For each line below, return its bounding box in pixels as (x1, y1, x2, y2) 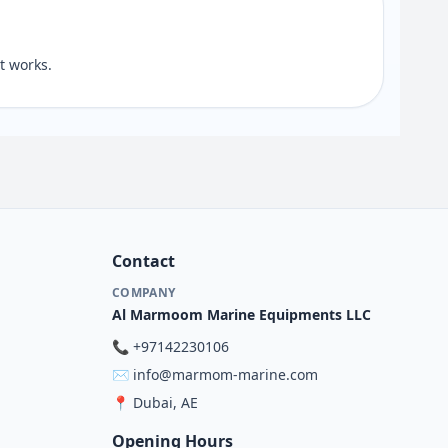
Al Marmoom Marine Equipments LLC (112, 305, 371, 324)
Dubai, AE (133, 393, 198, 412)
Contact (112, 250, 175, 272)
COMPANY (112, 284, 176, 301)
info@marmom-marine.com (133, 365, 318, 384)
